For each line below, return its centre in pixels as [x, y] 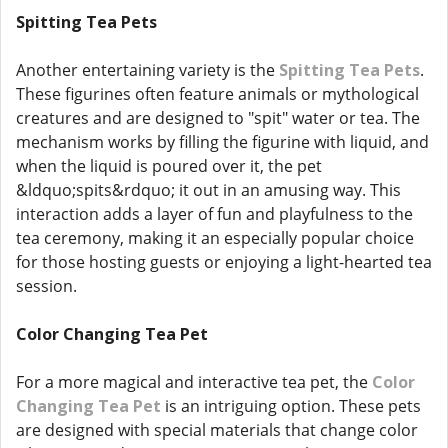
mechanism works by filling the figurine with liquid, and [222, 142]
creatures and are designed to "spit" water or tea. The [218, 118]
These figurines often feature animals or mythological [217, 94]
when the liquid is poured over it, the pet [169, 166]
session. [46, 286]
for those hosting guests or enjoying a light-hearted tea [224, 262]
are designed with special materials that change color [217, 430]
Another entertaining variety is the [147, 70]
